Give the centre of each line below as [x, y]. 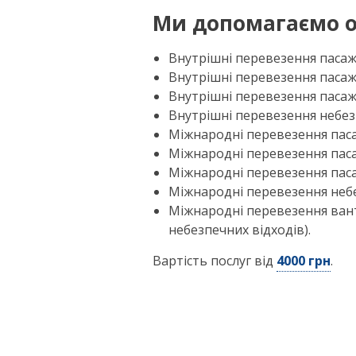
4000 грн [304, 260]
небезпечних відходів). [240, 229]
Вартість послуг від [215, 260]
